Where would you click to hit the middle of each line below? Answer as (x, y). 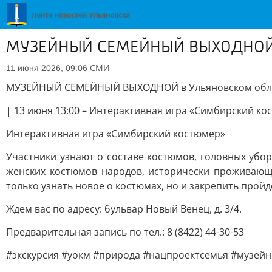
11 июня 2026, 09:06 (47, 68)
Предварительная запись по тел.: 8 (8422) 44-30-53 (125, 232)
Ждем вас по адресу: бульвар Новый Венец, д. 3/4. (124, 209)
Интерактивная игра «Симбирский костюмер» (116, 134)
